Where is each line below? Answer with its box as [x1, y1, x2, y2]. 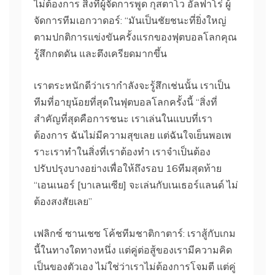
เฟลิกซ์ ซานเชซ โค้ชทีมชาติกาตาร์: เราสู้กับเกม [34, 227, 236, 239]
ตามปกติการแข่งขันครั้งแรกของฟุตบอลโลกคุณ [34, 30, 237, 43]
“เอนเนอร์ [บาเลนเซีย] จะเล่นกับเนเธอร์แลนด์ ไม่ [34, 178, 238, 191]
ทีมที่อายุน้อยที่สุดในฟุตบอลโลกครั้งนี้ [34, 95, 196, 108]
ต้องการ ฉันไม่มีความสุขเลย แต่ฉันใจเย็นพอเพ [34, 128, 231, 141]
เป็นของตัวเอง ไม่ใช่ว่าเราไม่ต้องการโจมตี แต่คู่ [34, 260, 236, 273]
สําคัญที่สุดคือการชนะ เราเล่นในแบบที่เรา [34, 112, 212, 125]
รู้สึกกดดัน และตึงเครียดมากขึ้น [34, 47, 167, 60]
